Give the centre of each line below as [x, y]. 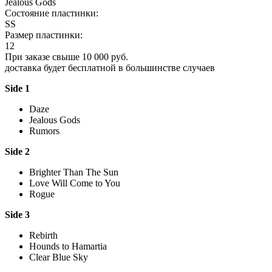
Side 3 [17, 214]
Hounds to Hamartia [68, 246]
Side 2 [17, 151]
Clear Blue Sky [59, 257]
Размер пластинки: [44, 35]
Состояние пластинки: [52, 13]
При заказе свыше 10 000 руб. [66, 56]
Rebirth [43, 235]
